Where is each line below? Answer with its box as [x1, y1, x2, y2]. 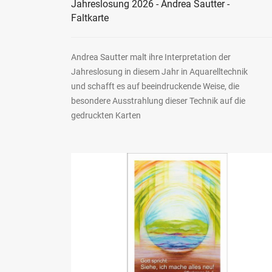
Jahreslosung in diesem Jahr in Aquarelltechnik [71, 66, 248, 76]
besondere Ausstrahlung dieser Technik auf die [71, 95, 245, 106]
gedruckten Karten [71, 110, 141, 120]
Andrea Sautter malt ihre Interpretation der [71, 52, 231, 62]
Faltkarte [71, 12, 109, 24]
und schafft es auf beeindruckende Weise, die [71, 81, 239, 91]
